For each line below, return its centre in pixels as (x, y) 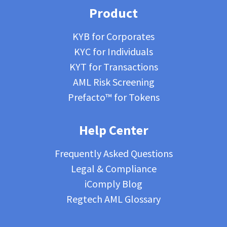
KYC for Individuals (113, 52)
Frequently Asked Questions (113, 154)
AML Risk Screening (113, 82)
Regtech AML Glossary (113, 199)
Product (113, 13)
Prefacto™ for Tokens (113, 97)
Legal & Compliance (113, 169)
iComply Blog (113, 184)
